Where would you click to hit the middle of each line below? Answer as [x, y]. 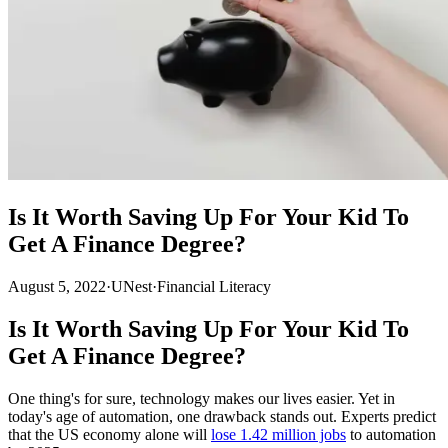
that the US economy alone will [109, 434]
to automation [391, 434]
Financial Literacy [214, 286]
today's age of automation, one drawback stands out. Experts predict [222, 416]
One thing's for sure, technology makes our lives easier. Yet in [201, 398]
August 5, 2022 [57, 286]
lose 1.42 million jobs [278, 434]
